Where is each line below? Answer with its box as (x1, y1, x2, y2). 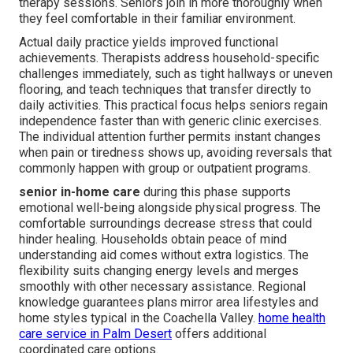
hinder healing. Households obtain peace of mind (19, 231, 287, 247)
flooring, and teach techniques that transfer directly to (19, 81, 311, 97)
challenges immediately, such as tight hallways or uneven (19, 65, 333, 81)
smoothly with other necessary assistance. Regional (19, 278, 306, 294)
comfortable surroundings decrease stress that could (19, 215, 312, 231)
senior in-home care (19, 184, 140, 199)
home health (258, 310, 325, 325)
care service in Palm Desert (19, 325, 172, 341)
